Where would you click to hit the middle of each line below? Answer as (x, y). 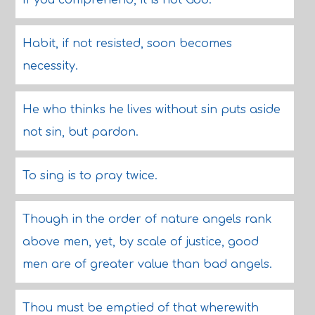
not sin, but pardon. (80, 132)
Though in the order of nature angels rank (147, 219)
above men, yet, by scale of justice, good (140, 242)
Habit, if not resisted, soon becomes (127, 44)
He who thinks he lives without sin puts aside (151, 110)
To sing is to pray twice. (90, 176)
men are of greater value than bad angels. (147, 264)
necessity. (50, 66)
